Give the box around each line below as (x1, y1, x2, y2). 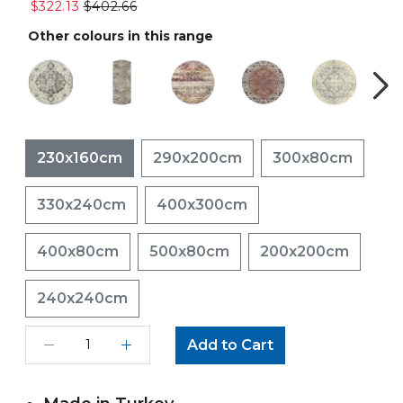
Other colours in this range (28, 28, 213, 44)
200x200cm (260, 243, 349, 260)
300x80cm (273, 149, 353, 166)
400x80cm (37, 243, 119, 260)
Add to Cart (187, 336, 273, 354)
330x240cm (37, 196, 126, 213)
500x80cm (149, 243, 229, 260)
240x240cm (37, 290, 128, 307)
